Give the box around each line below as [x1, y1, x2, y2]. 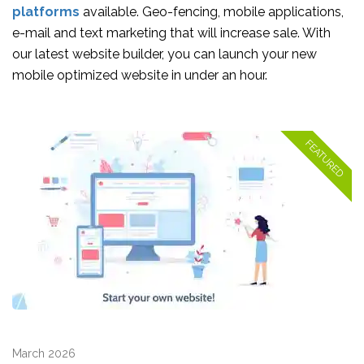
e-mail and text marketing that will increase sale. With [12, 25, 331, 41]
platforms [12, 4, 80, 19]
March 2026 [12, 347, 76, 360]
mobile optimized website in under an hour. [12, 67, 267, 83]
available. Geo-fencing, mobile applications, [80, 4, 344, 19]
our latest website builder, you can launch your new [12, 46, 317, 62]
